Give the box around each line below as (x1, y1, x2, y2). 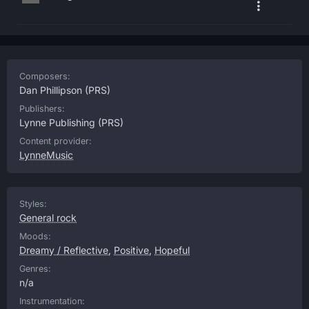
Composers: (19, 71, 70, 81)
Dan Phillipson (19, 84, 82, 96)
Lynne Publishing (19, 117, 95, 128)
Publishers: (19, 103, 65, 114)
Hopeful (154, 244, 190, 256)
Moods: (19, 231, 51, 241)
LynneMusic (19, 149, 73, 161)
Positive (114, 244, 149, 256)
